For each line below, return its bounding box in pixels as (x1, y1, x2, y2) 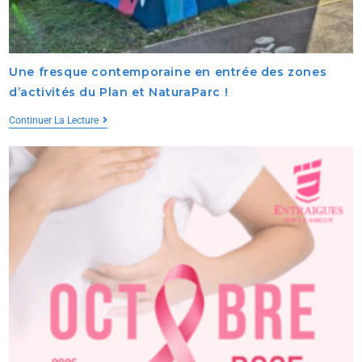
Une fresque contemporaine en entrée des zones (9, 65, 327, 80)
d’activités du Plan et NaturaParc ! (9, 85, 229, 100)
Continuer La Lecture (9, 115, 99, 127)
